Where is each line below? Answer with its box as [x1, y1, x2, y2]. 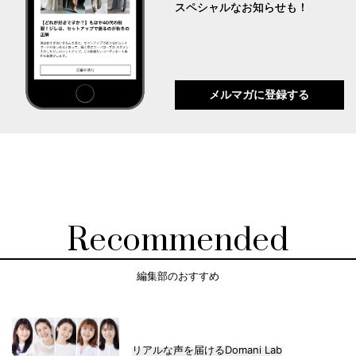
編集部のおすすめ [137, 269, 219, 284]
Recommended [68, 220, 288, 261]
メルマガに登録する [209, 87, 310, 101]
